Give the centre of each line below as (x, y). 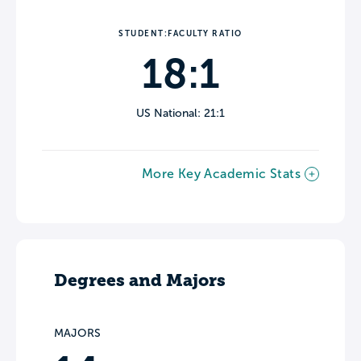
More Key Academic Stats (221, 174)
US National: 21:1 (180, 114)
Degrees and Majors (140, 280)
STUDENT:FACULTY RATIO (180, 34)
